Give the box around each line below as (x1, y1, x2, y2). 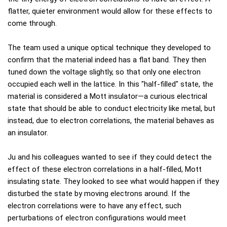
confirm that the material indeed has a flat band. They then (8, 55, 206, 64)
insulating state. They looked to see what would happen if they (8, 176, 219, 186)
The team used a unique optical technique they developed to (8, 43, 211, 52)
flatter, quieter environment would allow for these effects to (8, 6, 212, 16)
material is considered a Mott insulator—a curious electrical (8, 91, 207, 101)
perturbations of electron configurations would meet (8, 213, 186, 222)
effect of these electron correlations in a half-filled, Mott (8, 164, 202, 174)
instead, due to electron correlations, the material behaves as (8, 116, 214, 125)
